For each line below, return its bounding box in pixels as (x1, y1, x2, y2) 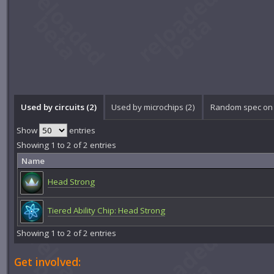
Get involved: (14, 254, 81, 269)
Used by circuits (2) (20, 101, 97, 113)
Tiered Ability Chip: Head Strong (47, 205, 165, 217)
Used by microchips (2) (111, 101, 196, 113)
